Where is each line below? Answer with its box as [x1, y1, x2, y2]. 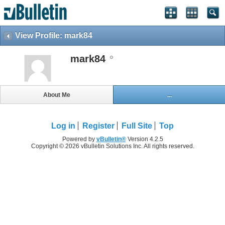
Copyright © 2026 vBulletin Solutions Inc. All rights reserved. [31, 143, 194, 150]
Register [82, 122, 115, 131]
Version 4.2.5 [126, 136, 163, 143]
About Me [43, 91, 70, 98]
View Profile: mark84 [15, 31, 92, 40]
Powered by [62, 136, 96, 143]
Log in [51, 122, 75, 131]
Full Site [122, 122, 152, 131]
